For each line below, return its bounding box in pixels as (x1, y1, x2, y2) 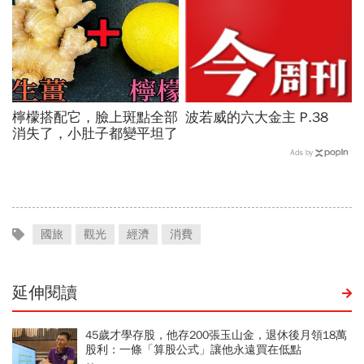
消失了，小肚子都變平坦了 (12, 124, 178, 142)
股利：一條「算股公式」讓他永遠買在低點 (85, 342, 301, 357)
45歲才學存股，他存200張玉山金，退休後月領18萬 (85, 327, 347, 342)
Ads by (290, 146, 313, 158)
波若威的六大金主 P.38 (185, 108, 329, 126)
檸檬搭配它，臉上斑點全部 (12, 108, 178, 126)
